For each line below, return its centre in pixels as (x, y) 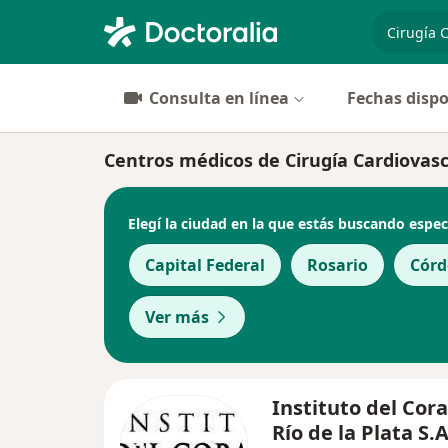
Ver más (177, 317)
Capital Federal (205, 265)
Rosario (337, 265)
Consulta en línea (219, 98)
